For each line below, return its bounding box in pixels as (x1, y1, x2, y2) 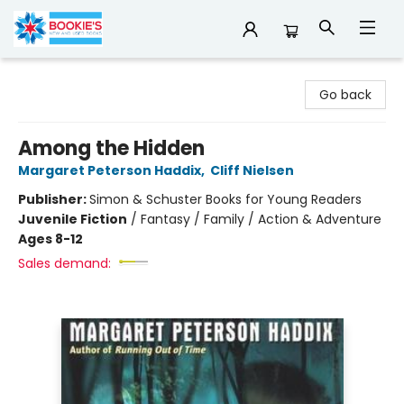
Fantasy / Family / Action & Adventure (141, 210, 381, 228)
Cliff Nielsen (210, 161, 294, 179)
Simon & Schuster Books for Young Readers (89, 190, 362, 208)
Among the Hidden (18, 134, 205, 162)
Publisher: (18, 190, 89, 208)
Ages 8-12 (18, 230, 83, 248)
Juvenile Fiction (18, 210, 127, 228)
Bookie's (14, 66, 63, 84)
